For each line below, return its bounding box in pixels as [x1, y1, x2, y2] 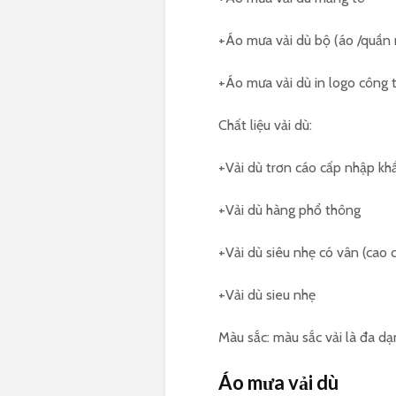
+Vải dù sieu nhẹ [218, 286, 316, 304]
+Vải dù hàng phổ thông [218, 202, 361, 219]
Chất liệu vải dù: [218, 117, 312, 134]
